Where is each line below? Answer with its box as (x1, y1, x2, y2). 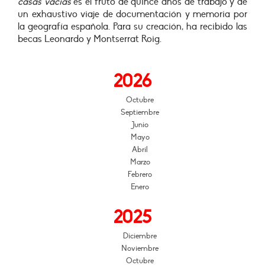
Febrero (128, 170, 152, 179)
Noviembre (121, 244, 159, 253)
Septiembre (121, 108, 159, 117)
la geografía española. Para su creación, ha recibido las (18, 21, 247, 33)
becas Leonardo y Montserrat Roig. (18, 33, 161, 45)
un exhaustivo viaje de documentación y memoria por (18, 8, 247, 20)
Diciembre (123, 231, 157, 241)
